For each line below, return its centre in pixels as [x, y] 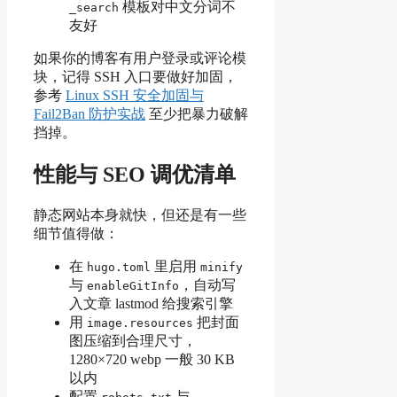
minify [222, 267]
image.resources [140, 323]
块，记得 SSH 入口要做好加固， [136, 77]
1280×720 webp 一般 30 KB [152, 359]
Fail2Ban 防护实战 [90, 114]
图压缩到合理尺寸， [133, 340]
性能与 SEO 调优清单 [135, 174]
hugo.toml [119, 267]
